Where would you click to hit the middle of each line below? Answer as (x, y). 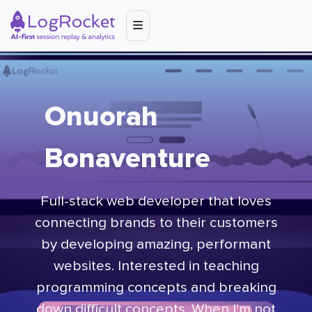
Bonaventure (127, 158)
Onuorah (101, 117)
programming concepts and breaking (156, 288)
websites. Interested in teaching (156, 266)
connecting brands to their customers (156, 223)
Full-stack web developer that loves (156, 201)
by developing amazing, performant (156, 244)
